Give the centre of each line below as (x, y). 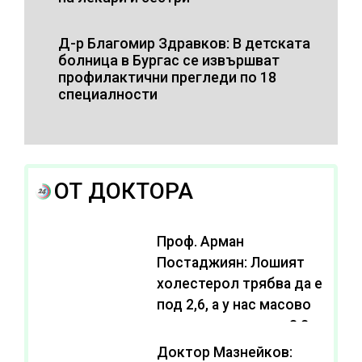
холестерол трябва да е (239, 283)
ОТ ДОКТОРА (124, 191)
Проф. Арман (200, 241)
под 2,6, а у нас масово (234, 304)
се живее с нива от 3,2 (232, 325)
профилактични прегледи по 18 (167, 77)
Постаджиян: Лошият (230, 262)
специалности (108, 94)
